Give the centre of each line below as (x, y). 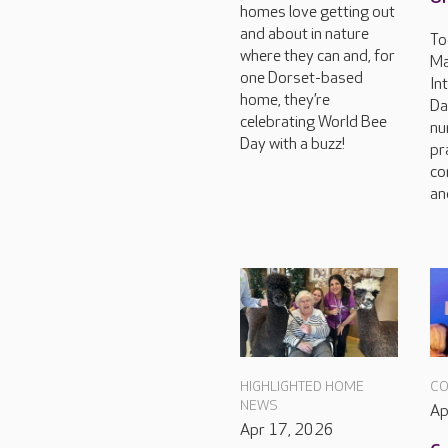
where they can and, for (317, 56)
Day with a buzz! (292, 144)
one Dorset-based (301, 78)
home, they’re (285, 100)
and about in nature (304, 34)
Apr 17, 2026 (287, 431)
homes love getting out (317, 12)
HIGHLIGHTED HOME (302, 387)
